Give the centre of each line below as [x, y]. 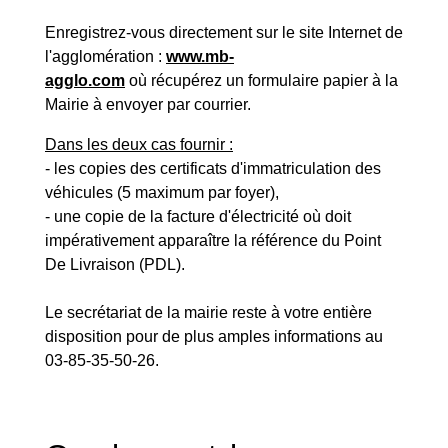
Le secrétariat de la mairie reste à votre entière [208, 312]
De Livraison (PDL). [115, 264]
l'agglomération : [105, 56]
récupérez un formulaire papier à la [274, 80]
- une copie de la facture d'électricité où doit [198, 216]
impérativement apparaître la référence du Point [213, 240]
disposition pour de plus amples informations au [214, 336]
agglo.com [85, 80]
